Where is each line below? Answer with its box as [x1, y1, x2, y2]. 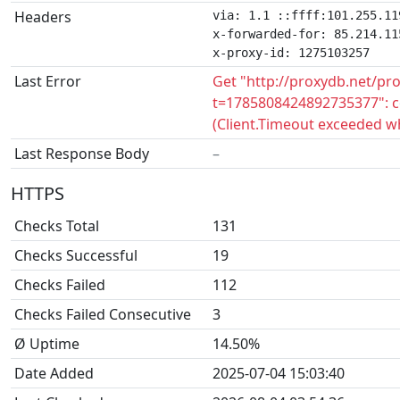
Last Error [14, 71, 81, 91]
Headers [14, 7, 71, 27]
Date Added [14, 363, 94, 383]
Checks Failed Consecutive [14, 304, 191, 324]
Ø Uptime [14, 334, 79, 354]
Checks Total [14, 216, 99, 236]
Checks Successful [14, 246, 137, 265]
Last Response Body [14, 144, 149, 163]
